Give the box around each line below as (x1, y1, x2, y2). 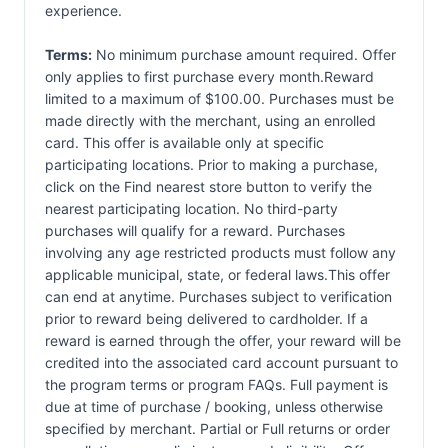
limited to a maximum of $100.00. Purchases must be (45, 90, 394, 107)
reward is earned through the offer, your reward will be (45, 332, 401, 349)
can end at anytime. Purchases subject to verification (45, 288, 392, 305)
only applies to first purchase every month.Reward (45, 68, 374, 85)
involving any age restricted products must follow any (45, 244, 396, 261)
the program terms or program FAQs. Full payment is (45, 376, 388, 393)
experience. (45, 2, 122, 19)
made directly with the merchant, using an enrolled (45, 112, 376, 129)
